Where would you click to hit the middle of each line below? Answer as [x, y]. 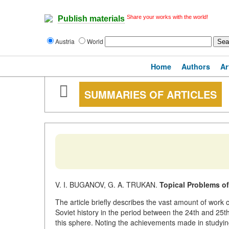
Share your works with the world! [167, 17]
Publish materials [91, 19]
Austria [66, 41]
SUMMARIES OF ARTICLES [151, 94]
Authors [196, 66]
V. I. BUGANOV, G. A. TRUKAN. [107, 185]
